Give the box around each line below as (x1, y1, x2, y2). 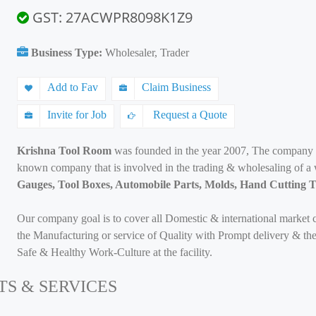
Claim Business (142, 81, 211, 93)
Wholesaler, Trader (105, 47, 189, 59)
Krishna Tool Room (17, 145, 114, 157)
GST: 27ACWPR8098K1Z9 (29, 8, 193, 27)
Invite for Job (47, 109, 107, 121)
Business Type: (28, 47, 105, 59)
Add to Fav (47, 81, 98, 93)
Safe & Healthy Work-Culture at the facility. (17, 246, 215, 258)
